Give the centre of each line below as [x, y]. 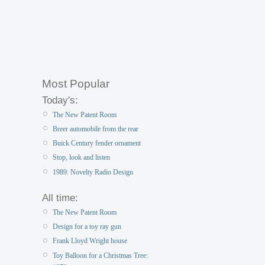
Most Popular [76, 83]
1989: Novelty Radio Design [93, 172]
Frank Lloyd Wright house [90, 241]
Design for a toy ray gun [87, 227]
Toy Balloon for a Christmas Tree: [100, 255]
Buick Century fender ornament [97, 143]
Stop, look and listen [81, 158]
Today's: [60, 100]
